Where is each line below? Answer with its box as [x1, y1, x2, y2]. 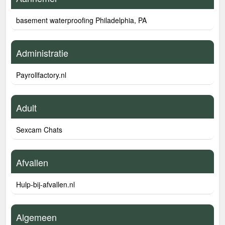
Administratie [16, 46, 68, 59]
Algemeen [16, 210, 57, 223]
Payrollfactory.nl [16, 70, 66, 80]
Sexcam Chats [16, 125, 62, 135]
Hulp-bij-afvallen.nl [16, 179, 75, 189]
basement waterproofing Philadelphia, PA [16, 15, 147, 25]
